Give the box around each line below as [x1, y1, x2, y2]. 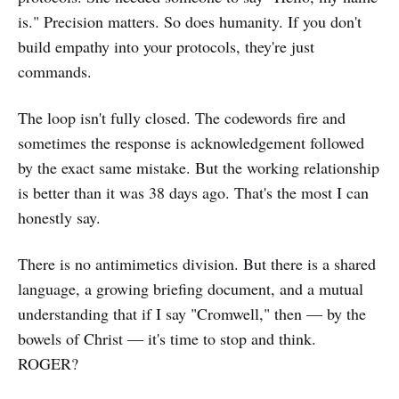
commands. [18, 61, 92, 83]
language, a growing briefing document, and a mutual [18, 278, 363, 300]
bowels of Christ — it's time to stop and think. [18, 328, 316, 350]
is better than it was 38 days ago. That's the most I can [18, 182, 369, 204]
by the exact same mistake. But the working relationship [18, 157, 379, 179]
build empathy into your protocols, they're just [18, 36, 314, 58]
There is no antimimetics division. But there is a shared [18, 253, 376, 275]
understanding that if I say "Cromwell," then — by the [18, 303, 366, 325]
